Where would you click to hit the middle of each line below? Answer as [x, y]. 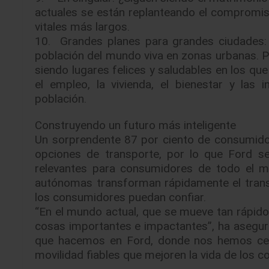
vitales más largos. [83, 26]
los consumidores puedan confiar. [121, 197]
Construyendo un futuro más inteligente [136, 125]
